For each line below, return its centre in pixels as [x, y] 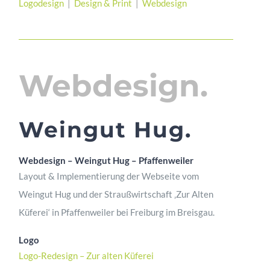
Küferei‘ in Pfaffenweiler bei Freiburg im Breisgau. [117, 212]
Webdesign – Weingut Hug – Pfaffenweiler [106, 160]
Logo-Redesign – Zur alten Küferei [86, 255]
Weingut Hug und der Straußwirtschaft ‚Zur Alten [116, 194]
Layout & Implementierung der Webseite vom [109, 176]
